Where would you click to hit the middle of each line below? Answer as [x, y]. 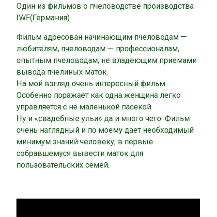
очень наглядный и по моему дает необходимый [105, 130]
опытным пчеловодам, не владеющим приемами [107, 61]
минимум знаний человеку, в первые [85, 142]
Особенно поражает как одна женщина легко [99, 95]
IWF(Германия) [43, 18]
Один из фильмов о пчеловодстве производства [105, 6]
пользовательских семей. [63, 165]
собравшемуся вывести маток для [80, 154]
